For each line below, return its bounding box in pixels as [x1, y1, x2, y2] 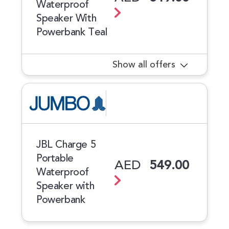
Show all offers [112, 58, 175, 72]
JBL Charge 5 [36, 136, 96, 153]
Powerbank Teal [36, 24, 107, 40]
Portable [36, 150, 74, 167]
